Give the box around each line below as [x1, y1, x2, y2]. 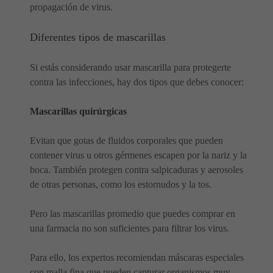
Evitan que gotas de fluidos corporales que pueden [30, 135, 223, 146]
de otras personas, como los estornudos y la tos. [30, 179, 211, 190]
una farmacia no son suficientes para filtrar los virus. [30, 223, 229, 234]
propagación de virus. [30, 2, 113, 13]
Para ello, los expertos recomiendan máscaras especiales [30, 252, 244, 263]
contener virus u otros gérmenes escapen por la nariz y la [30, 150, 247, 161]
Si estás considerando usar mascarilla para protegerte [30, 62, 231, 73]
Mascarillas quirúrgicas [30, 106, 127, 117]
